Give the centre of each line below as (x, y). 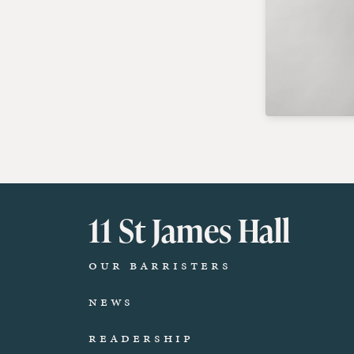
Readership (141, 337)
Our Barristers (160, 265)
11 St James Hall (189, 230)
